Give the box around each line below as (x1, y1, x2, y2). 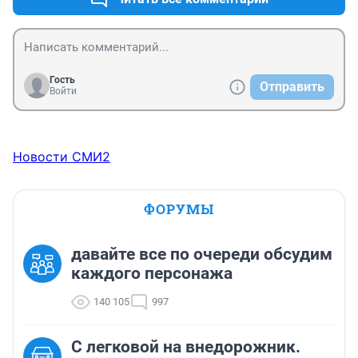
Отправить (260, 79, 324, 95)
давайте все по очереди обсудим (71, 245, 332, 265)
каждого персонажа (71, 264, 233, 284)
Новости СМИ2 (13, 149, 110, 165)
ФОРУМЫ (144, 200, 214, 219)
